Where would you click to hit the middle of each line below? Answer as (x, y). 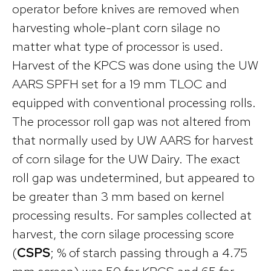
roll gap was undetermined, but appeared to (133, 178)
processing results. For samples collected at (132, 215)
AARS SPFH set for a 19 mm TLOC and (119, 84)
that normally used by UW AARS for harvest (133, 140)
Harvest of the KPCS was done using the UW (135, 65)
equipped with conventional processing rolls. (134, 103)
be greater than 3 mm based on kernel (118, 197)
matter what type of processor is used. (118, 47)
